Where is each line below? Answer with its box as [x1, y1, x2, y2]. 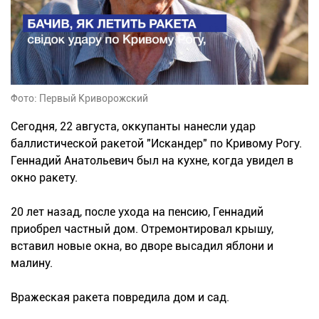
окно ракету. [11, 171, 78, 185]
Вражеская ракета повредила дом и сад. [11, 291, 229, 305]
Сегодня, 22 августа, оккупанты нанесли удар [11, 120, 256, 134]
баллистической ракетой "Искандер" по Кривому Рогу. [11, 137, 302, 151]
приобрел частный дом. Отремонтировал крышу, [11, 222, 273, 236]
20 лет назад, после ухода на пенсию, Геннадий [11, 205, 263, 219]
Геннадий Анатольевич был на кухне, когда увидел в [11, 154, 293, 168]
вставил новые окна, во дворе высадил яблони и [11, 239, 273, 253]
